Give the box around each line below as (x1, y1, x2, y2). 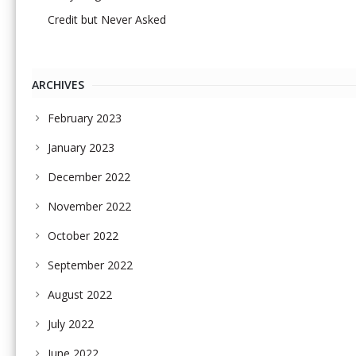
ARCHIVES (32, 77, 84, 93)
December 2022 (48, 169, 130, 185)
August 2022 (48, 287, 112, 303)
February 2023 (48, 110, 122, 126)
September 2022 (48, 257, 133, 273)
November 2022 (48, 199, 131, 215)
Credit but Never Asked (48, 12, 166, 28)
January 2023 (48, 140, 114, 156)
